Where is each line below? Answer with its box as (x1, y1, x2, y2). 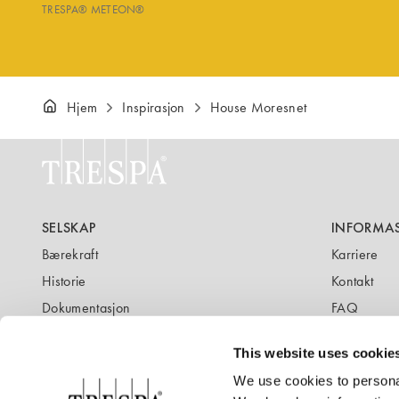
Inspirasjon (122, 99, 185, 116)
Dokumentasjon (42, 299, 131, 316)
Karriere (331, 246, 379, 263)
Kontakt (331, 273, 374, 289)
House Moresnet (209, 99, 307, 116)
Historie (42, 273, 86, 289)
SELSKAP (42, 218, 97, 237)
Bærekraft (42, 246, 98, 263)
